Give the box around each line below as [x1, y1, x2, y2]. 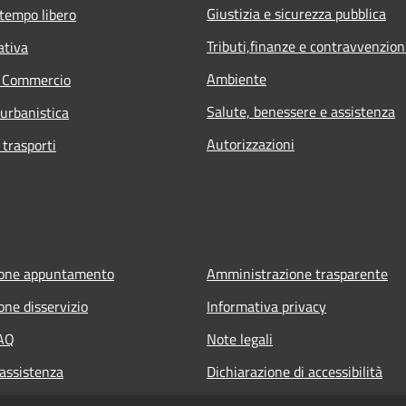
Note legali [207, 327, 273, 350]
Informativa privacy [207, 295, 326, 317]
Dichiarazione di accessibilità [207, 360, 382, 382]
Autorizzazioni [207, 132, 295, 155]
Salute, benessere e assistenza [207, 100, 395, 122]
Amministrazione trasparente [207, 262, 388, 285]
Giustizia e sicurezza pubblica [207, 2, 386, 24]
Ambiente [207, 67, 266, 90]
